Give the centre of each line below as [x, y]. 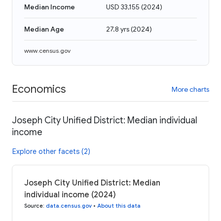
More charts [190, 89]
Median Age [44, 29]
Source [34, 205]
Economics [39, 89]
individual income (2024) [70, 195]
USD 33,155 [123, 7]
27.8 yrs [118, 29]
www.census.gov [47, 51]
